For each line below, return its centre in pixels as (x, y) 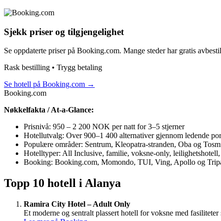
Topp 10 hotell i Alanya (62, 183)
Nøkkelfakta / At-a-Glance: (49, 110)
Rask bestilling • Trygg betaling (53, 68)
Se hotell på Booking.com (44, 84)
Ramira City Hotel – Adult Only (77, 204)
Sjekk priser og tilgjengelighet (64, 32)
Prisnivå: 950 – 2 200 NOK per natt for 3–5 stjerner (104, 127)
